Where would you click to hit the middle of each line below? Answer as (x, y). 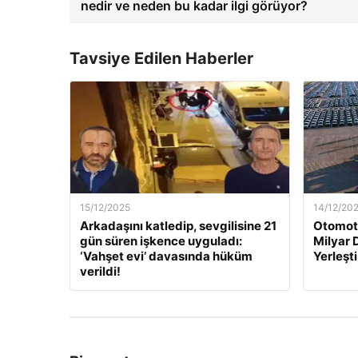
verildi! (100, 271)
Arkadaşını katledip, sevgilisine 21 (178, 226)
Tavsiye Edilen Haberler (161, 58)
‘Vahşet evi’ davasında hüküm (166, 256)
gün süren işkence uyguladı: (161, 241)
